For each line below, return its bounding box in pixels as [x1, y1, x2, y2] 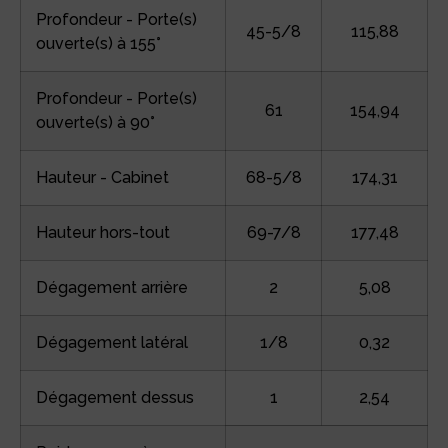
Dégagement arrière [36, 277, 188, 297]
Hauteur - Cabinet [36, 167, 169, 187]
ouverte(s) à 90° [36, 112, 155, 132]
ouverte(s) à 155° [36, 33, 161, 53]
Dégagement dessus [36, 387, 194, 407]
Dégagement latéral [36, 332, 188, 352]
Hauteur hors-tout [36, 222, 170, 242]
